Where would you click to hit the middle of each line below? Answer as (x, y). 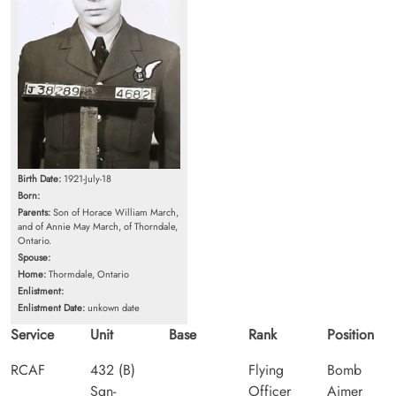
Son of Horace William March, (114, 212)
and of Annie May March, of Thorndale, (98, 226)
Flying (266, 369)
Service (32, 334)
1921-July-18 (86, 178)
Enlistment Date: (51, 307)
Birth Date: (39, 178)
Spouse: (34, 257)
